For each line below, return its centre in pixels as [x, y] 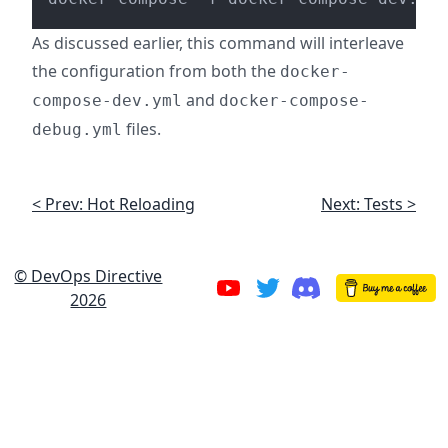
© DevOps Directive [88, 276]
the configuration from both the [156, 71]
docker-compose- [294, 100]
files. [141, 129]
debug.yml [77, 129]
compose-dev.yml [107, 100]
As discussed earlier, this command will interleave [218, 43]
